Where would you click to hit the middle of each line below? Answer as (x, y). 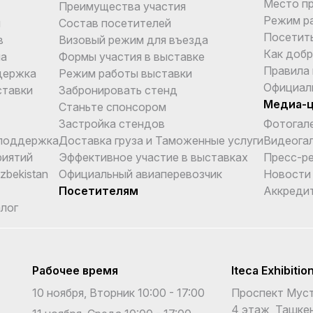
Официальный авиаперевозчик (140, 174)
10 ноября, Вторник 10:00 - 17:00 (118, 292)
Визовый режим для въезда (133, 39)
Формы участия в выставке (132, 56)
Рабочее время (75, 270)
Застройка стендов (112, 123)
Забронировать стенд (118, 90)
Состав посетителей (115, 23)
